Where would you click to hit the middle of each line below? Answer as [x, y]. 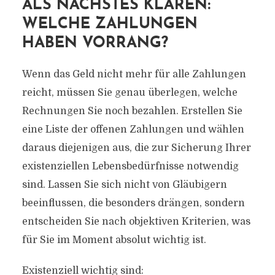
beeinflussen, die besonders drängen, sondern [133, 203]
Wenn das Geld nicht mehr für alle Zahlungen [134, 74]
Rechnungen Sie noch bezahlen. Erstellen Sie [132, 111]
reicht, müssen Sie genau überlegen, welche [130, 93]
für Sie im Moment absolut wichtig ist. [114, 240]
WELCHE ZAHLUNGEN [110, 24]
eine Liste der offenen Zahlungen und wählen [133, 130]
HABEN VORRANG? [95, 43]
